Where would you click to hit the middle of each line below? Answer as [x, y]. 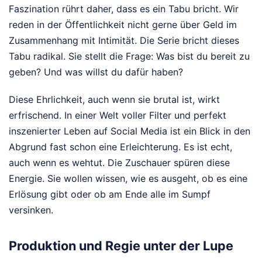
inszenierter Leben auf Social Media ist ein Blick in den [130, 131]
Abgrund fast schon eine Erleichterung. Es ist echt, [120, 147]
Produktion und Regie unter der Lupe [121, 245]
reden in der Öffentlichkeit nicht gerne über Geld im [123, 25]
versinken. [31, 210]
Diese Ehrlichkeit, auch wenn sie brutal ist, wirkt [114, 100]
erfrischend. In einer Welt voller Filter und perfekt [118, 116]
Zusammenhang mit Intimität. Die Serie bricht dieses [124, 41]
